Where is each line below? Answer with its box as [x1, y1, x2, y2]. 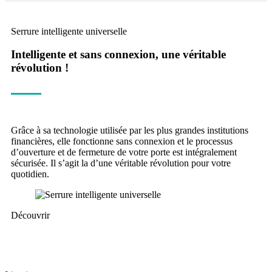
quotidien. [11, 169, 49, 180]
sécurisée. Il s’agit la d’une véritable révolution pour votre [11, 158, 231, 169]
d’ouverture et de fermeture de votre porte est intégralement [11, 147, 237, 158]
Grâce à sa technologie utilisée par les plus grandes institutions [11, 125, 248, 136]
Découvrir [11, 210, 50, 221]
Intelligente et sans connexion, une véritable [11, 48, 226, 61]
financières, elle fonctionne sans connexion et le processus [11, 136, 233, 147]
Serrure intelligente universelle [11, 25, 127, 36]
